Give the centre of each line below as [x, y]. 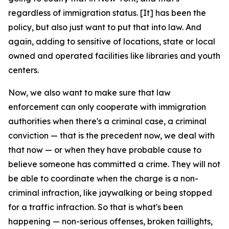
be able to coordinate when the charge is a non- [103, 178]
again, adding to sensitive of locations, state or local [112, 41]
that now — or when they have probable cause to [105, 150]
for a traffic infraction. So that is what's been [96, 207]
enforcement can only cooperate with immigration [107, 107]
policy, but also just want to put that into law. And [105, 27]
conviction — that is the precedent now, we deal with [111, 135]
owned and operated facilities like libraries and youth [114, 56]
